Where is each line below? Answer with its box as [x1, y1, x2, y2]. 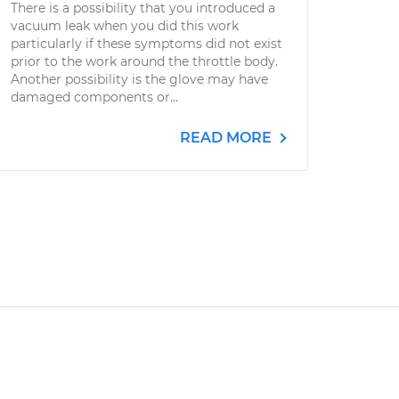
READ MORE [180, 129, 275, 146]
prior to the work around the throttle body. [11, 53, 278, 69]
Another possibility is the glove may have [11, 71, 268, 87]
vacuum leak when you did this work [11, 18, 239, 34]
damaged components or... [11, 89, 178, 105]
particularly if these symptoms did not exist [11, 36, 282, 52]
